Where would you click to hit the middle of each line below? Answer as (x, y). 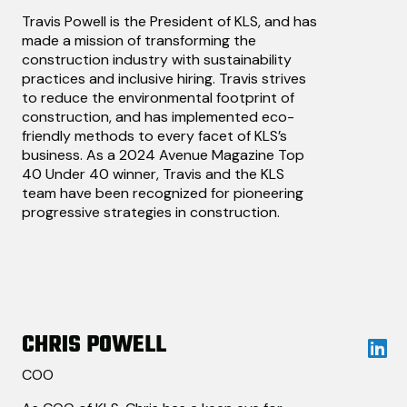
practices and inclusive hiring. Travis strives (164, 79)
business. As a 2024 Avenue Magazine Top (163, 155)
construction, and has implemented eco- (158, 117)
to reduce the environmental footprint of (158, 98)
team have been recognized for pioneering (163, 194)
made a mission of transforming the (139, 41)
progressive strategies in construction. (151, 213)
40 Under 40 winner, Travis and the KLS (153, 174)
